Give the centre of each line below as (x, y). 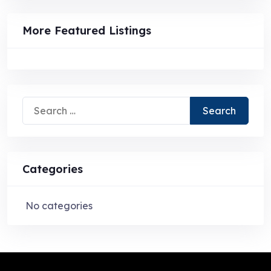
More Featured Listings (87, 30)
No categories (59, 206)
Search (38, 105)
